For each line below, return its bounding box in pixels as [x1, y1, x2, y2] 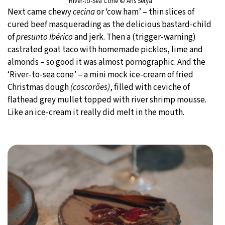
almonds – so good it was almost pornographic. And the [8, 56, 205, 69]
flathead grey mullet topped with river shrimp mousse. [8, 94, 206, 106]
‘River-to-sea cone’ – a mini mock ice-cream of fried [8, 69, 193, 81]
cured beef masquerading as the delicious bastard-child [8, 19, 211, 31]
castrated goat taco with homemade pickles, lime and [8, 44, 203, 56]
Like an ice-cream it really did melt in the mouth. [8, 106, 184, 119]
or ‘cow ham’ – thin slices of [95, 6, 194, 19]
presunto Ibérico [16, 31, 73, 44]
